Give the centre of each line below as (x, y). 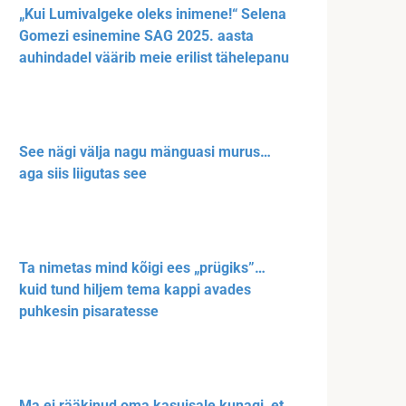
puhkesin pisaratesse (89, 312)
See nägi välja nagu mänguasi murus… (145, 152)
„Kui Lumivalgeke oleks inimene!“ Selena (153, 14)
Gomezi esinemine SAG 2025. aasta (136, 36)
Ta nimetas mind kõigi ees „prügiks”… (142, 268)
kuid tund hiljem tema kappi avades (135, 290)
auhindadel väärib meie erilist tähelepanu (154, 58)
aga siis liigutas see (83, 174)
